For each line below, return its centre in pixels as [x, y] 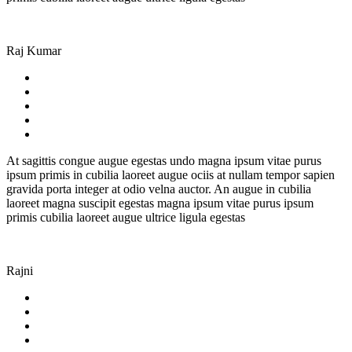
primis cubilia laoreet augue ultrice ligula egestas [126, 218]
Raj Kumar [34, 51]
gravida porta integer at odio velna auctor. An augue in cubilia [159, 189]
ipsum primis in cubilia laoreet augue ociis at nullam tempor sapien [170, 175]
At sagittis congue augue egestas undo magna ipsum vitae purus [164, 161]
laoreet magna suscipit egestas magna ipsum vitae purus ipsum [160, 203]
